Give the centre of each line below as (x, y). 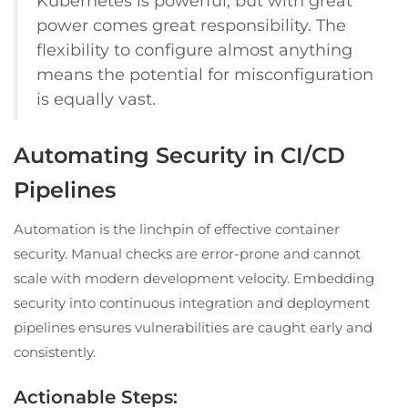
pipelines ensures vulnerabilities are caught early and (193, 327)
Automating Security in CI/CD (179, 155)
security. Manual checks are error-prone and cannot (187, 253)
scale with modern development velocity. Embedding (194, 278)
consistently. (55, 352)
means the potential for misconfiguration (205, 74)
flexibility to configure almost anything (194, 49)
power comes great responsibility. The (191, 25)
